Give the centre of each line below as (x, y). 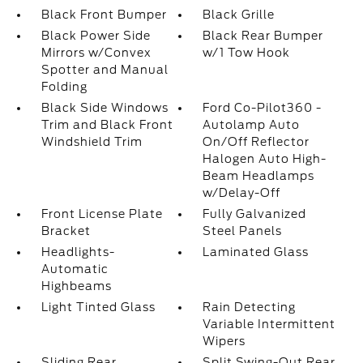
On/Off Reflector (256, 142)
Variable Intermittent (269, 325)
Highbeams (76, 286)
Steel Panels (243, 231)
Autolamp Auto (252, 125)
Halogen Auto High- (265, 159)
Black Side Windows (105, 108)
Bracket (66, 231)
